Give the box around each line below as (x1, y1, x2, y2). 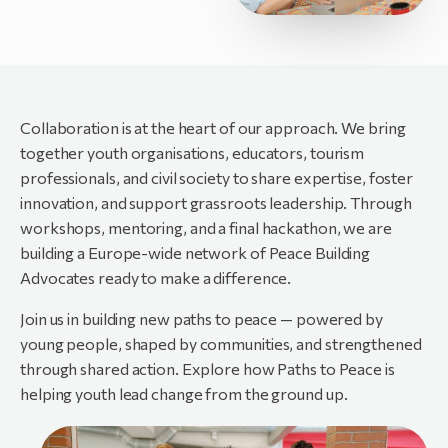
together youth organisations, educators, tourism (20, 143, 365, 163)
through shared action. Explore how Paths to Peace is (20, 359, 395, 379)
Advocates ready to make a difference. (20, 268, 292, 288)
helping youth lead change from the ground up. (20, 384, 348, 404)
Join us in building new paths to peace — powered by (20, 309, 383, 329)
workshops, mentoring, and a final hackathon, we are (20, 218, 392, 238)
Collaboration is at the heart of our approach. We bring (20, 118, 406, 138)
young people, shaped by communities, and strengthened (20, 334, 422, 354)
